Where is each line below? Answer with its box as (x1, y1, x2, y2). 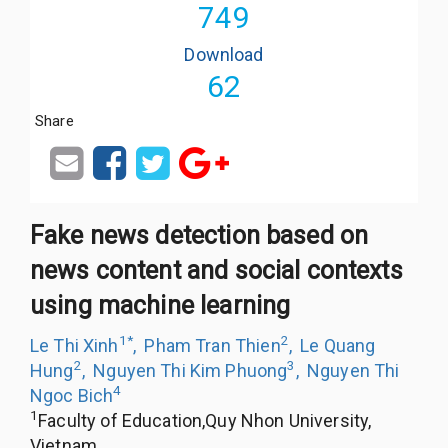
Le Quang (300, 334, 376, 356)
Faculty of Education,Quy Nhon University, (38, 409, 372, 431)
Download (184, 43, 264, 65)
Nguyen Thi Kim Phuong (93, 359, 288, 381)
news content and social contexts (30, 255, 403, 285)
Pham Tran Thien (144, 334, 281, 356)
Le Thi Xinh (30, 334, 119, 356)
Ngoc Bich (30, 384, 114, 406)
